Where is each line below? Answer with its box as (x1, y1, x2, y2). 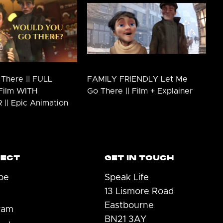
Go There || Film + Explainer (87, 87, 193, 95)
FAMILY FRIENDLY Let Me (87, 75, 188, 83)
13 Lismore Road (105, 187, 174, 196)
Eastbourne (105, 201, 154, 210)
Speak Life (105, 173, 149, 182)
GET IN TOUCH (105, 152, 174, 163)
